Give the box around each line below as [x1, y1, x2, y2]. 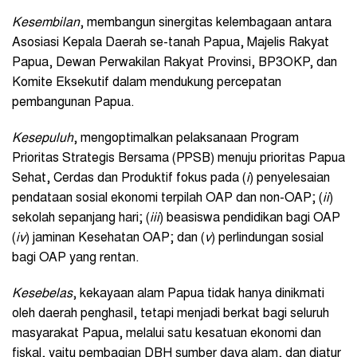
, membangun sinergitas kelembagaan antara [80, 16, 331, 29]
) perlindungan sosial [211, 231, 324, 245]
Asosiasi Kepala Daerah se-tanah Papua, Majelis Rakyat [12, 36, 329, 49]
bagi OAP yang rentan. [12, 251, 139, 265]
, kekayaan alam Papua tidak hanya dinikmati [73, 287, 324, 300]
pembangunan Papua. [12, 96, 135, 109]
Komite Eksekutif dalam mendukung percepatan [12, 76, 281, 89]
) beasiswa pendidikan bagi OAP [159, 211, 340, 225]
